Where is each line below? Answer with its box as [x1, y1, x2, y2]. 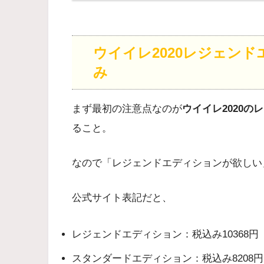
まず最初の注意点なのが [72, 103, 182, 115]
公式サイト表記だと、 [72, 192, 172, 203]
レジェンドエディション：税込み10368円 [72, 229, 259, 240]
